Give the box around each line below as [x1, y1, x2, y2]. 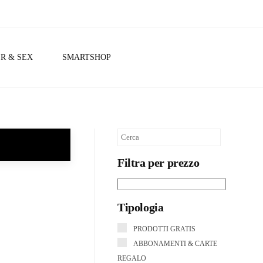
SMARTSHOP [62, 53, 111, 62]
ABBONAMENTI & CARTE [133, 239, 217, 248]
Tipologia [117, 201, 164, 214]
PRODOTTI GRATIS [133, 224, 195, 233]
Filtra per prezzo [117, 156, 200, 169]
